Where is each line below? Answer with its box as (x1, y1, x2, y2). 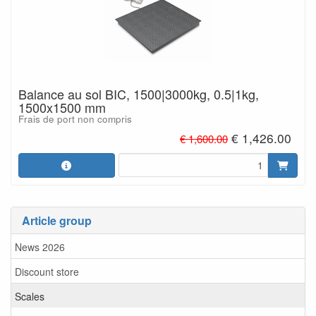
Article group (22, 212, 92, 229)
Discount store (15, 264, 79, 279)
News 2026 (15, 239, 65, 254)
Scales (15, 288, 44, 303)
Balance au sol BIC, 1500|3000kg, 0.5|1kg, (18, 84, 259, 103)
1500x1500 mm (18, 97, 106, 116)
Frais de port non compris (18, 111, 132, 126)
